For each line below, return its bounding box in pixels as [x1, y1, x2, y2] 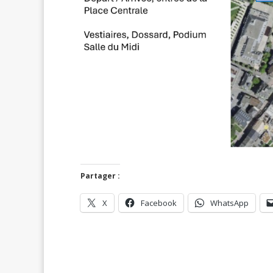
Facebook [141, 197, 177, 209]
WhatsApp [210, 197, 249, 209]
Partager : [80, 171, 120, 182]
